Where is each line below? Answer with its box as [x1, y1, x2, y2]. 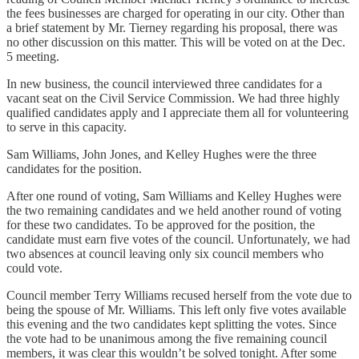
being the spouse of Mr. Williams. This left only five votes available [6, 303, 346, 317]
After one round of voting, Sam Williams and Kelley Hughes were [6, 189, 341, 204]
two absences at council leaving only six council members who [6, 247, 324, 261]
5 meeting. [6, 50, 59, 64]
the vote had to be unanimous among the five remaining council [6, 332, 327, 346]
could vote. [6, 261, 66, 276]
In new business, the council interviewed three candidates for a [6, 77, 322, 91]
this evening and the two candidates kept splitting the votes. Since [6, 317, 337, 332]
